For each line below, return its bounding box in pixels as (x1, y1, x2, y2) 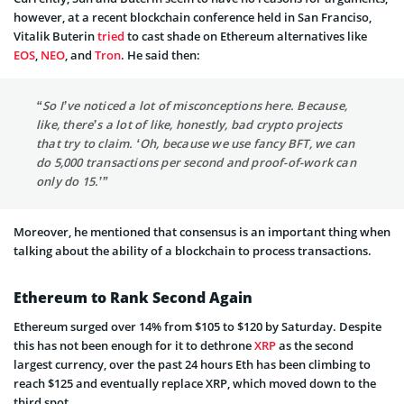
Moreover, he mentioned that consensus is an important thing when (14, 223, 390, 240)
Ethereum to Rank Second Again (14, 287, 252, 308)
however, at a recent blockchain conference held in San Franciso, (14, 8, 372, 25)
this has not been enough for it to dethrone (14, 336, 254, 353)
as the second (276, 336, 353, 353)
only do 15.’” (36, 172, 109, 189)
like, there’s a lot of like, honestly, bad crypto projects (36, 115, 343, 133)
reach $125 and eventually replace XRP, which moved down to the (14, 374, 376, 391)
